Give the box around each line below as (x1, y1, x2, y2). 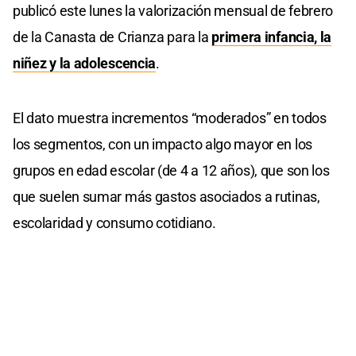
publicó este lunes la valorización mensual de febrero (13, 2, 334, 20)
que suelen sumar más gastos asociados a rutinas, (13, 188, 320, 206)
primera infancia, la (211, 29, 332, 46)
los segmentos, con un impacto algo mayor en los (13, 136, 312, 153)
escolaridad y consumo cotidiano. (13, 215, 216, 232)
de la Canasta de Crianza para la (13, 29, 212, 46)
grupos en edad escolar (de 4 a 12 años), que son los (13, 162, 330, 180)
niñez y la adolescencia (13, 55, 157, 72)
